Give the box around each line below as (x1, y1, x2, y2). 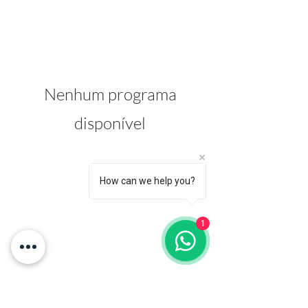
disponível (74, 113, 146, 133)
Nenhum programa (43, 84, 177, 104)
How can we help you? (100, 175, 195, 186)
